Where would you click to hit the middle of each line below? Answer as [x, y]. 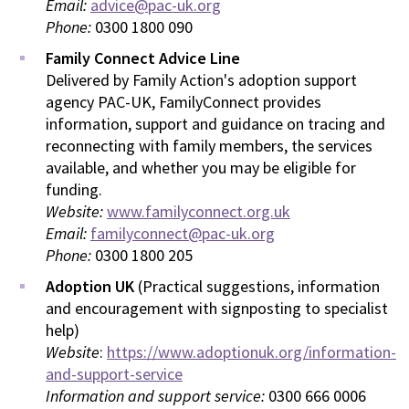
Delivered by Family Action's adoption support [201, 80]
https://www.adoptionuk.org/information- [252, 352]
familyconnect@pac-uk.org [183, 234]
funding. [74, 190]
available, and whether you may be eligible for [201, 168]
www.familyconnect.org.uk [199, 212]
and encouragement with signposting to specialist [217, 309]
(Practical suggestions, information [259, 287]
